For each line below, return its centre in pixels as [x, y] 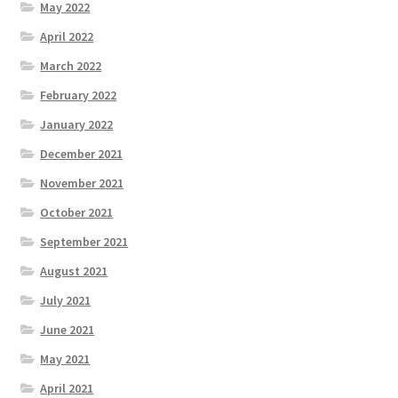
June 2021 [68, 330]
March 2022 [71, 66]
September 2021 [84, 242]
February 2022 [79, 96]
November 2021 [82, 183]
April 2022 [67, 37]
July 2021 [66, 301]
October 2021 [77, 213]
